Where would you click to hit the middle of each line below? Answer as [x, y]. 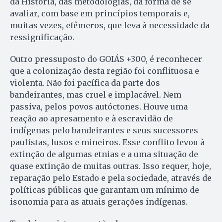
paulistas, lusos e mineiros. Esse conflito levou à [107, 142]
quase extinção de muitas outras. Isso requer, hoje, [111, 166]
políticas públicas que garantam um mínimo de [105, 190]
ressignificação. [42, 37]
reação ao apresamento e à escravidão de [91, 118]
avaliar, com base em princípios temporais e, [100, 13]
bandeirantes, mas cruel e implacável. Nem [96, 94]
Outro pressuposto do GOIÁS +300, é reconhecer [106, 59]
